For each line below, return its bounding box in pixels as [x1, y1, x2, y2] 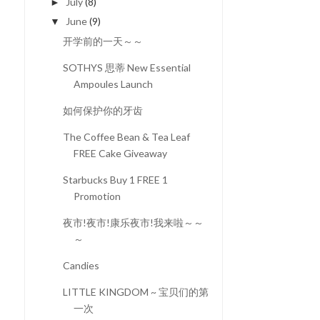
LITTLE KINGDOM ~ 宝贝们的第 [62, 285, 209, 298]
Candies [62, 259, 99, 271]
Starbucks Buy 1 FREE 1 [62, 173, 168, 186]
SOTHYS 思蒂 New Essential [62, 61, 191, 74]
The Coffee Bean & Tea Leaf [62, 130, 190, 143]
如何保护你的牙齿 [62, 104, 143, 116]
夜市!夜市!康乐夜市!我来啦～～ [62, 216, 204, 229]
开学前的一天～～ [62, 34, 143, 47]
